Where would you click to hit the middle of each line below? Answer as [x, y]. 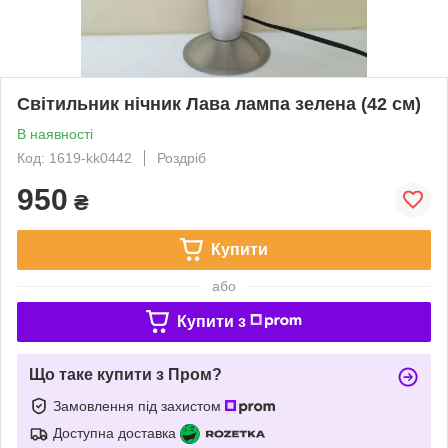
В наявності [55, 133]
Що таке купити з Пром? [125, 374]
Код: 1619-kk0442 [74, 157]
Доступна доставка [114, 432]
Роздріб [181, 157]
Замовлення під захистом [139, 405]
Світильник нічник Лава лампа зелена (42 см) [219, 103]
